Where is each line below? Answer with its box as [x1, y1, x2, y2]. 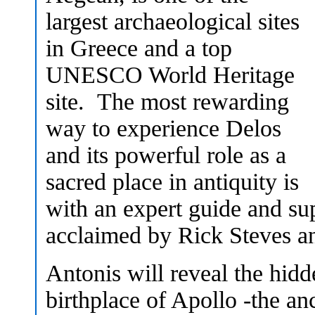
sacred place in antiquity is [46, 168, 299, 195]
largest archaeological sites [46, 8, 300, 34]
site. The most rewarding [46, 88, 289, 115]
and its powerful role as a [46, 141, 286, 168]
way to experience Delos [46, 115, 281, 141]
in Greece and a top [46, 34, 232, 61]
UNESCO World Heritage [46, 61, 295, 88]
